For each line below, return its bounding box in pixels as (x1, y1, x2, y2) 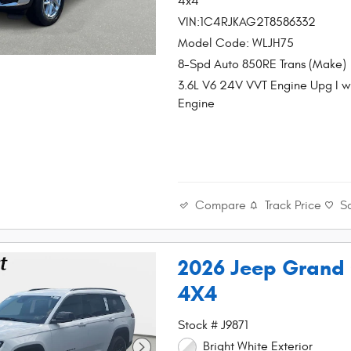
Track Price (265, 198, 322, 213)
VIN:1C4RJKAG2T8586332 (178, 14, 317, 29)
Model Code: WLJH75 (178, 35, 295, 50)
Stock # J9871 (178, 318, 249, 333)
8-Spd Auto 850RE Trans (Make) (178, 56, 347, 71)
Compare (195, 197, 247, 212)
